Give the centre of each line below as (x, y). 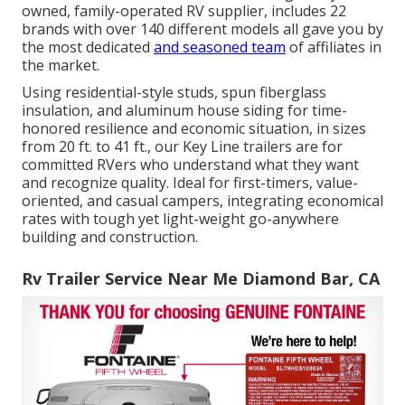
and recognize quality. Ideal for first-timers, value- (190, 182)
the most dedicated (88, 47)
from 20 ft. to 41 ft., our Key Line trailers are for (182, 146)
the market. (61, 65)
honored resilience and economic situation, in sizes (194, 128)
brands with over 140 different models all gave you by (202, 28)
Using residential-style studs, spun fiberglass (174, 92)
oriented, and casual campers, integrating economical (202, 200)
